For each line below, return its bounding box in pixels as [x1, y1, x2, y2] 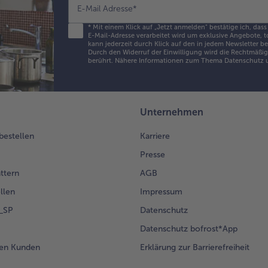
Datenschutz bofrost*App [140, 224, 237, 234]
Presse [140, 150, 165, 160]
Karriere [140, 131, 170, 142]
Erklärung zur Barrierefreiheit [140, 242, 249, 253]
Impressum [140, 187, 182, 197]
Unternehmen [140, 106, 203, 118]
